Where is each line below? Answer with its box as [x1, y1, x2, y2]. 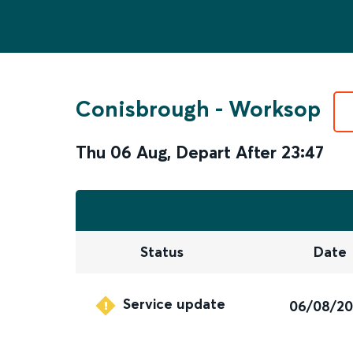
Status [139, 243, 184, 262]
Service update [123, 295, 226, 314]
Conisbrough [76, 95, 210, 122]
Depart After [176, 141, 277, 163]
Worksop [229, 95, 321, 122]
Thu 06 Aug [76, 141, 167, 163]
